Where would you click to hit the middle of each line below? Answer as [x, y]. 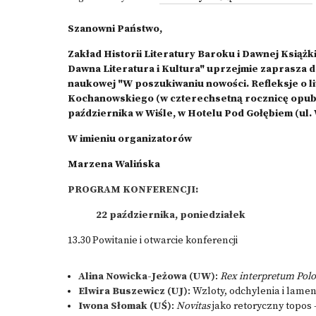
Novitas [193, 306]
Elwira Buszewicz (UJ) [133, 291]
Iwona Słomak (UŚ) [125, 306]
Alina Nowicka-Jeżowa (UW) [147, 276]
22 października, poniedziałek [171, 215]
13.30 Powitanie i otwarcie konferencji [153, 241]
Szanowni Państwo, [116, 29]
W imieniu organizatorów [130, 139]
